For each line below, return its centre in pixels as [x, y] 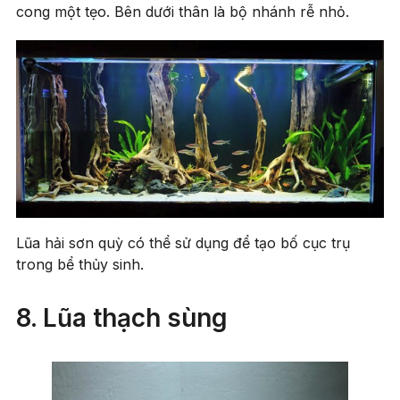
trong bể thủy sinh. [82, 265]
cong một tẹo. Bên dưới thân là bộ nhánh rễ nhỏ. [185, 12]
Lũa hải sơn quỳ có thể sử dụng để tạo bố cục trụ [183, 243]
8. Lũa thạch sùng [122, 318]
